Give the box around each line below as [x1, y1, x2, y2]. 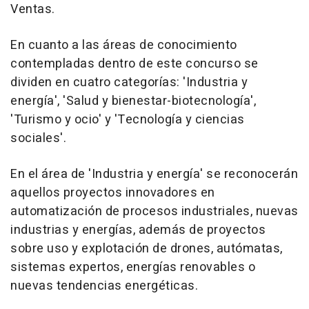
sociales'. [10, 129, 66, 148]
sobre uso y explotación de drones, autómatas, [10, 239, 283, 258]
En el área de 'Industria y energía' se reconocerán [10, 165, 298, 183]
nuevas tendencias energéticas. [10, 277, 198, 295]
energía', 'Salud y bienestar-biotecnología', [10, 92, 256, 110]
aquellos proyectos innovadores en [10, 183, 215, 202]
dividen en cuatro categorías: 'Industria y [10, 73, 248, 92]
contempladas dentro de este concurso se [10, 54, 259, 73]
